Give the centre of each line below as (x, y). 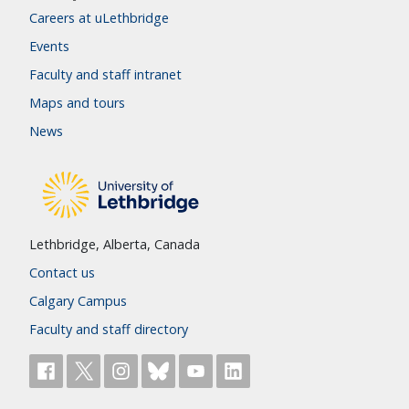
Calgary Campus (78, 301)
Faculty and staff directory (109, 330)
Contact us (62, 273)
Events (49, 47)
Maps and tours (77, 103)
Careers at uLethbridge (99, 18)
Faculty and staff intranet (105, 75)
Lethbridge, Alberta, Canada (115, 245)
